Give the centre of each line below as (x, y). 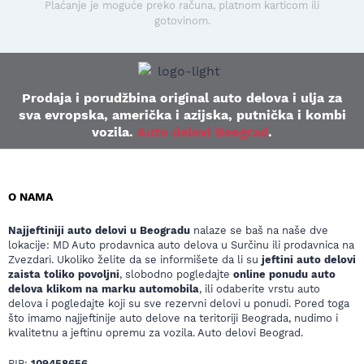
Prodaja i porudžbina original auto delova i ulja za (182, 98)
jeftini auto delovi (309, 260)
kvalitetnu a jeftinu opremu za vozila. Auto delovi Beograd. (156, 333)
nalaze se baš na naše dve (259, 230)
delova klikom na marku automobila (104, 289)
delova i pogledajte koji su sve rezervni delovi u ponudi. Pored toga (179, 303)
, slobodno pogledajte (176, 274)
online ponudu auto (284, 274)
